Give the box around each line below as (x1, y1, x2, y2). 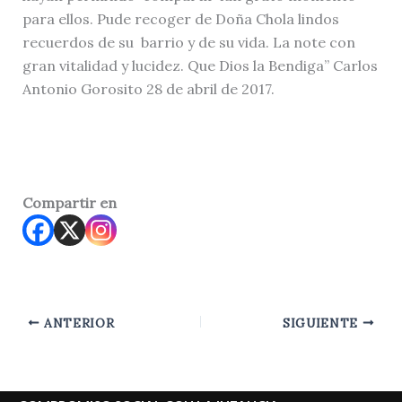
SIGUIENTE (282, 314, 363, 331)
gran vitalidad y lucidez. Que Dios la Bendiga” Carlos (22, 56, 378, 74)
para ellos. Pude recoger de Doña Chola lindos (22, 9, 339, 28)
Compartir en (22, 193, 117, 212)
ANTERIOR (39, 314, 115, 331)
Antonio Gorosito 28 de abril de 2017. (22, 79, 275, 98)
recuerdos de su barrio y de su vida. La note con (22, 32, 355, 51)
